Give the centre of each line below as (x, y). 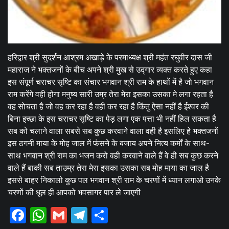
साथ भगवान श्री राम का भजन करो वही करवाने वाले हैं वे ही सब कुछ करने (113, 155)
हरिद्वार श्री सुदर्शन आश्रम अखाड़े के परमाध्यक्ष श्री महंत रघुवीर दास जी (110, 57)
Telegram (119, 215)
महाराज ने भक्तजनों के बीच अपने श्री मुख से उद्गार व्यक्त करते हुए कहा (110, 70)
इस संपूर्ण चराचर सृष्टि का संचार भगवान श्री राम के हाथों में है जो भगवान (111, 82)
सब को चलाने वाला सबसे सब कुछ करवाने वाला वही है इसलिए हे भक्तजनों (113, 131)
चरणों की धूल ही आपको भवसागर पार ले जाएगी (74, 192)
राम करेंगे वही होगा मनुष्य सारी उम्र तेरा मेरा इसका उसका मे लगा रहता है (110, 94)
